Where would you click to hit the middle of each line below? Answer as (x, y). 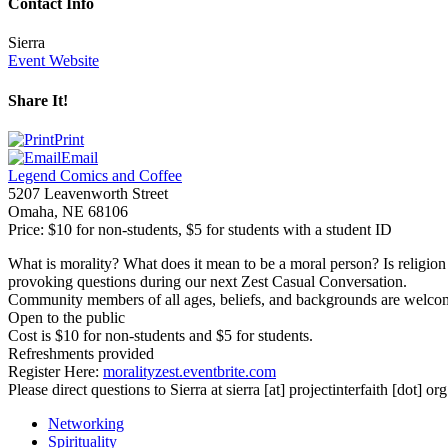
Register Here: (55, 371)
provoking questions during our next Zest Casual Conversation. (207, 281)
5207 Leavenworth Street (88, 193)
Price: (26, 229)
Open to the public (66, 317)
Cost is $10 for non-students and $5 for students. (160, 335)
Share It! (38, 100)
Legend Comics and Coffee (95, 175)
